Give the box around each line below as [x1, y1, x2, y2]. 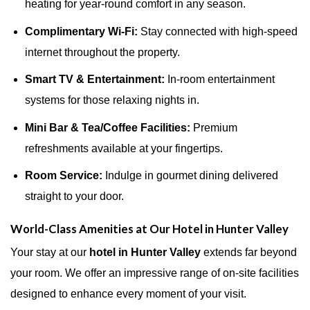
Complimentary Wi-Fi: [24, 25, 138, 37]
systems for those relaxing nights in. [24, 94, 199, 107]
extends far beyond [201, 246, 297, 258]
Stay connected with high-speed [137, 25, 298, 37]
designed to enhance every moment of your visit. [10, 287, 246, 300]
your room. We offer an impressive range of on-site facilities [10, 266, 299, 279]
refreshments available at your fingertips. [24, 142, 223, 154]
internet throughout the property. [24, 46, 180, 58]
